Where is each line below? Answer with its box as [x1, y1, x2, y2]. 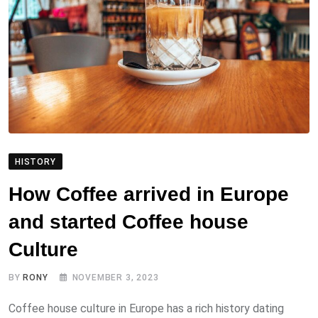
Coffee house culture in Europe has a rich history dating [9, 301, 284, 315]
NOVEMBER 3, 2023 [72, 272, 159, 283]
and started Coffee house [9, 210, 248, 233]
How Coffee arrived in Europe [9, 182, 289, 205]
